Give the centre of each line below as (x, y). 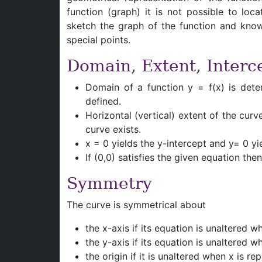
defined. (103, 101)
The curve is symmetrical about (136, 205)
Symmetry (109, 183)
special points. (99, 40)
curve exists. (113, 129)
